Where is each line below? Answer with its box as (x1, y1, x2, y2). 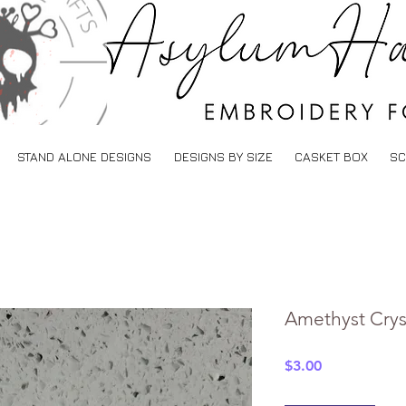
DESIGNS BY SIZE (173, 148, 273, 164)
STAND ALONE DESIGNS (16, 148, 151, 164)
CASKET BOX (295, 148, 368, 164)
